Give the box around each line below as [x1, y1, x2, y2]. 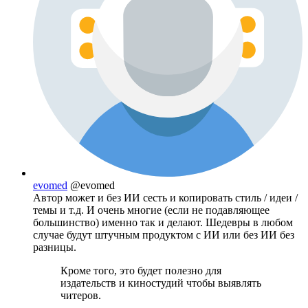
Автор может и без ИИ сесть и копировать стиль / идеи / [33, 191, 298, 203]
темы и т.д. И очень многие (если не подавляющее [33, 203, 269, 216]
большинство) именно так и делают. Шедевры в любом [33, 216, 293, 228]
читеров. [60, 289, 101, 301]
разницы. [33, 241, 76, 253]
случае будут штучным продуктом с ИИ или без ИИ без [33, 228, 294, 241]
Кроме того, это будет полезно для [60, 264, 221, 276]
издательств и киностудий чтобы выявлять [60, 276, 261, 289]
